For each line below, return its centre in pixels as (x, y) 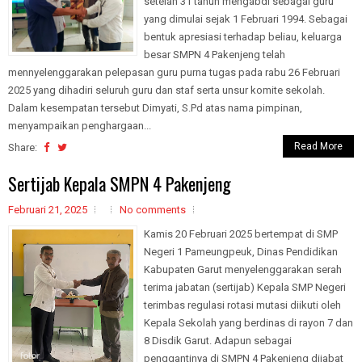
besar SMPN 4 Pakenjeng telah (215, 54)
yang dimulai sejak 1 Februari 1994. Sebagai (246, 19)
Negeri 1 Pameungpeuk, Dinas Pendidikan (241, 251)
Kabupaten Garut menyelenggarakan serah (243, 269)
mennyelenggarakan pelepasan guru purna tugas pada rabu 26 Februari (174, 72)
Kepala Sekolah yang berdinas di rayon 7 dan (248, 322)
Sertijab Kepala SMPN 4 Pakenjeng (120, 183)
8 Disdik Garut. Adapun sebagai (218, 340)
